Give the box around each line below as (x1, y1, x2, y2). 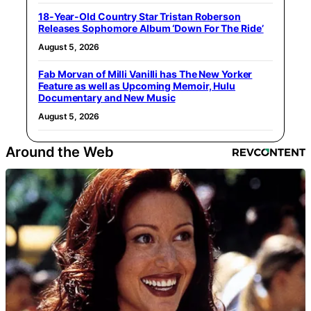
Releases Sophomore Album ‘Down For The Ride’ (38, 22, 264, 34)
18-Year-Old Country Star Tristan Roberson (38, 10, 241, 22)
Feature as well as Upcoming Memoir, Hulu (38, 79, 235, 92)
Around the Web (6, 143, 114, 160)
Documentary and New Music (38, 91, 176, 103)
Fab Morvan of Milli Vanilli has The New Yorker (38, 67, 253, 80)
